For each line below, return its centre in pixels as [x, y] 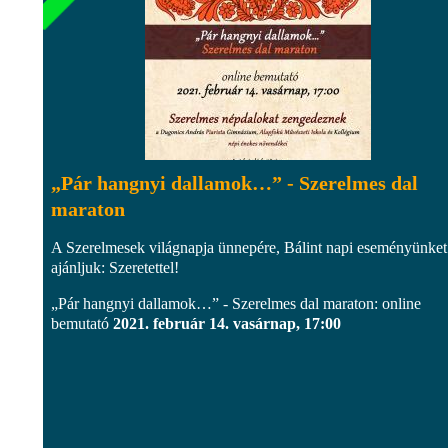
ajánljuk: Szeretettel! [115, 267]
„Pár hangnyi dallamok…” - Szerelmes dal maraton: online [236, 303]
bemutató [82, 323]
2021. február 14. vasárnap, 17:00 [227, 323]
